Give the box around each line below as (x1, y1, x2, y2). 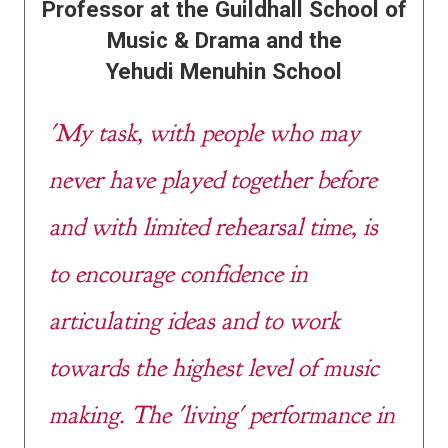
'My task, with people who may (49, 116, 360, 149)
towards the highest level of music (49, 351, 379, 384)
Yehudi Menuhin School (106, 58, 342, 85)
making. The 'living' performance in (49, 398, 395, 431)
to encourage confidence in (49, 257, 308, 290)
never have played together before (49, 163, 377, 196)
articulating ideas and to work (49, 304, 340, 337)
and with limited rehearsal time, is (49, 210, 378, 243)
